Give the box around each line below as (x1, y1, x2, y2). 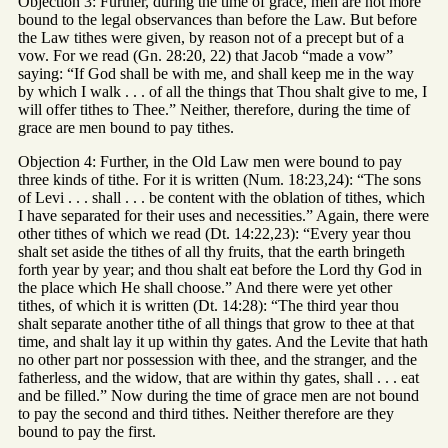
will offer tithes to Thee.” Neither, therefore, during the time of (18, 101, 410, 119)
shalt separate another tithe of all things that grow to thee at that (18, 315, 414, 333)
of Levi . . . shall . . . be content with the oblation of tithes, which (18, 189, 425, 207)
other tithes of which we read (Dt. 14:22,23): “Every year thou (18, 225, 411, 243)
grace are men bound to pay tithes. (18, 119, 234, 137)
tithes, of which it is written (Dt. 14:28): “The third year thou (18, 297, 399, 315)
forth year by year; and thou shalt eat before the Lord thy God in (18, 261, 422, 279)
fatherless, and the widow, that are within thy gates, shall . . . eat (18, 369, 419, 387)
